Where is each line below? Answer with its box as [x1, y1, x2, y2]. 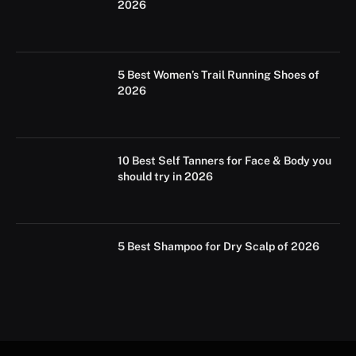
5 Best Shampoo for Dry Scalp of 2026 [118, 239, 319, 253]
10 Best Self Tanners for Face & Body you [118, 153, 331, 167]
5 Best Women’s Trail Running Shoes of [118, 68, 319, 81]
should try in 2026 [118, 169, 213, 183]
